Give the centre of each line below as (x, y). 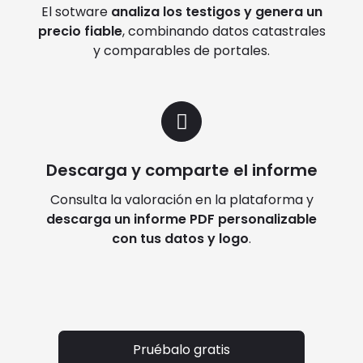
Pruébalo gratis (181, 350)
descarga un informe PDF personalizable (181, 220)
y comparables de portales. (181, 51)
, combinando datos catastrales (224, 32)
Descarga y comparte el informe (181, 171)
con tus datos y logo (180, 239)
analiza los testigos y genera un (216, 12)
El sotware (76, 12)
